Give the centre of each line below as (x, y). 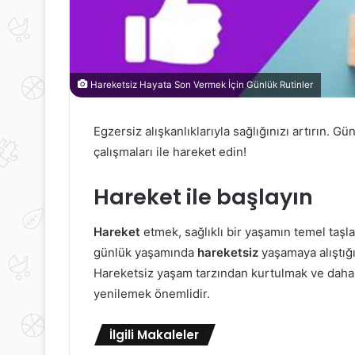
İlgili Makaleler (154, 335)
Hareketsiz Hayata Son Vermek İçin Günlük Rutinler (200, 84)
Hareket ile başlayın (203, 197)
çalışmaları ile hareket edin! (170, 151)
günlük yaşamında (145, 253)
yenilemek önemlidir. (152, 294)
